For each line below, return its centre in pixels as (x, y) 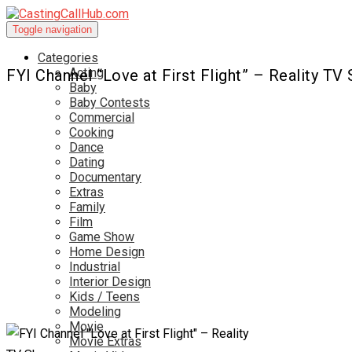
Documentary (105, 177)
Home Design (107, 252)
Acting (86, 73)
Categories (68, 58)
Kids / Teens (104, 297)
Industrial (95, 267)
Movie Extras (105, 341)
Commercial (102, 117)
